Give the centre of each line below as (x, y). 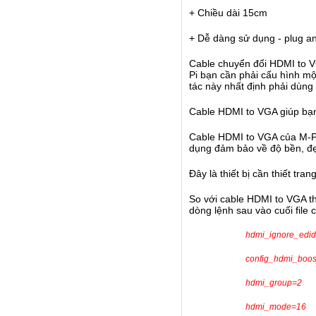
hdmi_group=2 (274, 283)
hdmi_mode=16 (276, 307)
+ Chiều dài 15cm (228, 13)
